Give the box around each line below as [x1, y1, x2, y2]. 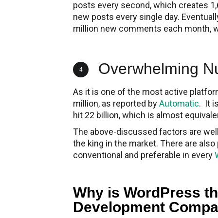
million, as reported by [73, 98, 159, 109]
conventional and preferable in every [73, 150, 215, 161]
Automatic [159, 98, 199, 109]
